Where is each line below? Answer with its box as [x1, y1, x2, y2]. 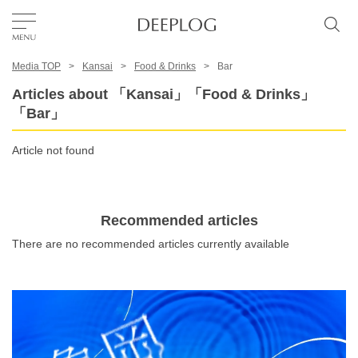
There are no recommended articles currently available [12, 237, 289, 250]
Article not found [12, 144, 94, 157]
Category [24, 221, 80, 235]
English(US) [36, 272, 91, 284]
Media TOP [12, 61, 61, 72]
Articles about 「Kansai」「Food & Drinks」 [12, 86, 315, 102]
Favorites [161, 71, 212, 84]
